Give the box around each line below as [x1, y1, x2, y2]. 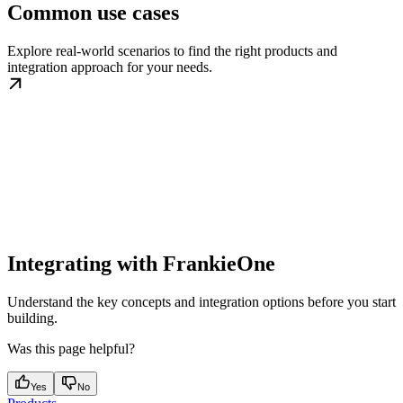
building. [7, 309, 58, 326]
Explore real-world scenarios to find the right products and [7, 42, 337, 58]
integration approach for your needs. [7, 58, 212, 75]
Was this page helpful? [7, 340, 135, 356]
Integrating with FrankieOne [7, 251, 275, 275]
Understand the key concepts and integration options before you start [7, 293, 396, 309]
